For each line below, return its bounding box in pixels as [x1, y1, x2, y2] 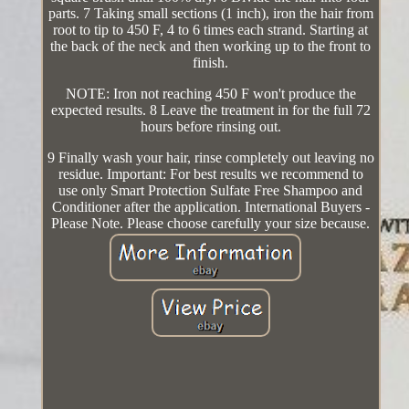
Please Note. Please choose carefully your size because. [51, 215, 371, 232]
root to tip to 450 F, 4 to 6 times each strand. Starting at [53, 22, 369, 38]
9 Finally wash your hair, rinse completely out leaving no [47, 150, 374, 166]
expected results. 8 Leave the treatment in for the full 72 [50, 102, 371, 119]
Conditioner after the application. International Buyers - [51, 199, 370, 215]
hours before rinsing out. [140, 119, 281, 135]
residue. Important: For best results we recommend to [58, 166, 363, 183]
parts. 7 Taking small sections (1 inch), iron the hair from [47, 5, 373, 22]
